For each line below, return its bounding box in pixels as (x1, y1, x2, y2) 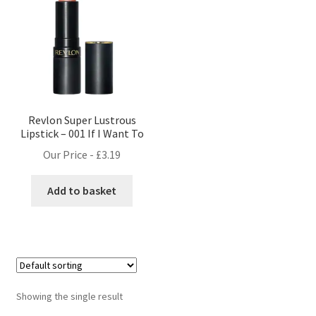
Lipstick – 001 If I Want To (20, 126, 144, 140)
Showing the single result (16, 290, 123, 303)
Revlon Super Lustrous (28, 112, 136, 127)
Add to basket (47, 183, 117, 198)
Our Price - (43, 147, 97, 162)
